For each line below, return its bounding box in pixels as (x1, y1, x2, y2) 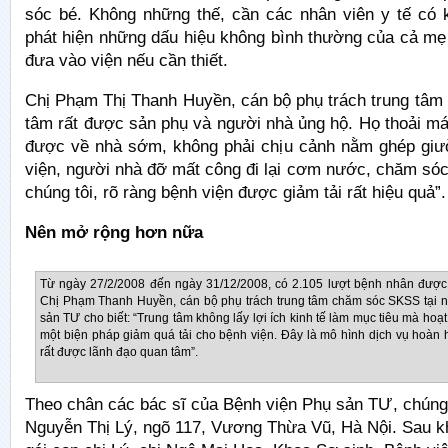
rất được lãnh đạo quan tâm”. (40, 345, 198, 359)
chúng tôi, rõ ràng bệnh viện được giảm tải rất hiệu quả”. (25, 183, 446, 202)
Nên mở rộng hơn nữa (25, 223, 203, 242)
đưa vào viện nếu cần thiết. (25, 51, 228, 70)
